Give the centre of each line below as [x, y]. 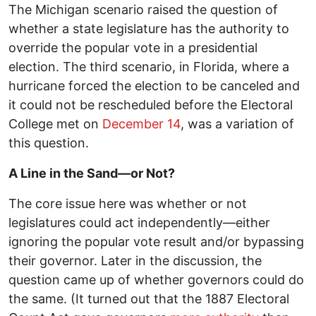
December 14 [141, 124]
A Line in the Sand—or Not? [92, 174]
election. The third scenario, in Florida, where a [149, 67]
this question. [49, 143]
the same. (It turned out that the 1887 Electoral [149, 299]
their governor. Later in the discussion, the [135, 261]
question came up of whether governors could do [156, 280]
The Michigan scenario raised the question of [143, 10]
